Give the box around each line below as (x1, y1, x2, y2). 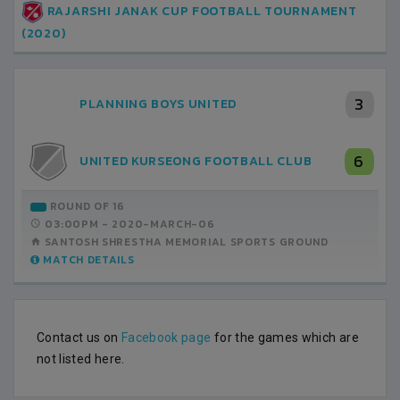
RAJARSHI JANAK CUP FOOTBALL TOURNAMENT (44, 2, 357, 21)
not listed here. (37, 352, 125, 367)
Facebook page (121, 330, 212, 346)
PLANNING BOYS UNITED (79, 95, 237, 114)
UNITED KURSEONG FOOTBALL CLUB (79, 152, 312, 171)
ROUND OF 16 (46, 198, 125, 215)
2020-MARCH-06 (112, 216, 215, 233)
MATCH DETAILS (39, 252, 135, 269)
